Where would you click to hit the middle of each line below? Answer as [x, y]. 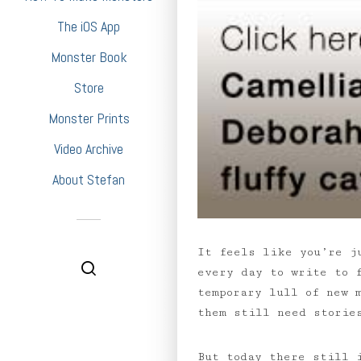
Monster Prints [89, 118]
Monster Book [89, 57]
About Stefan [89, 179]
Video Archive [89, 149]
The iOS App [89, 26]
